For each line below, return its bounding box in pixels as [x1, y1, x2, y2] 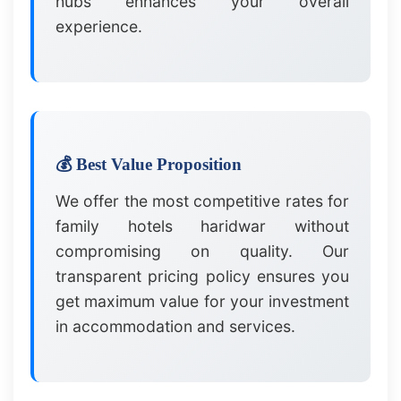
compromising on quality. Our [55, 242, 349, 261]
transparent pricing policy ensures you [55, 267, 349, 286]
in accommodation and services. [55, 317, 296, 337]
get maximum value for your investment [55, 292, 349, 311]
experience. [55, 17, 143, 37]
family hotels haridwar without [55, 217, 349, 236]
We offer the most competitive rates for [55, 192, 349, 211]
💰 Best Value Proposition [55, 155, 243, 175]
